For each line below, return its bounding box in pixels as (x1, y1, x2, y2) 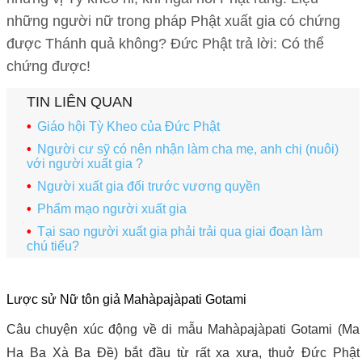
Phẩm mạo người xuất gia (36, 201, 187, 216)
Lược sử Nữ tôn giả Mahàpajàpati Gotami (6, 292, 246, 306)
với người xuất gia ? (27, 156, 143, 170)
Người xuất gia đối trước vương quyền (36, 179, 260, 193)
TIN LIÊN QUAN (27, 93, 133, 110)
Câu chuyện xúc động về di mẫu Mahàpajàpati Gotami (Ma (6, 322, 360, 336)
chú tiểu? (27, 238, 79, 253)
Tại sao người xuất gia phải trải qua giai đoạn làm (36, 224, 322, 238)
